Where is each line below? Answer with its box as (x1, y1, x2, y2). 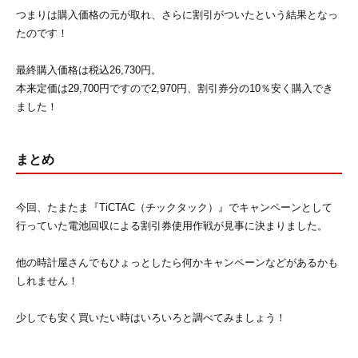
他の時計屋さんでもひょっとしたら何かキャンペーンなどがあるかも (16, 257, 338, 269)
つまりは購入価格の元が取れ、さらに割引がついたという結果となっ (16, 9, 338, 22)
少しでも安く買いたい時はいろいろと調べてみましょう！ (16, 312, 286, 324)
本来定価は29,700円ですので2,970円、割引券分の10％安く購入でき (16, 82, 333, 95)
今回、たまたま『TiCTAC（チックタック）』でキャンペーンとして (16, 201, 332, 214)
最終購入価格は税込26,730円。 (16, 64, 161, 77)
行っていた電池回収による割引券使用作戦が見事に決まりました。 (16, 220, 328, 233)
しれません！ (16, 275, 78, 288)
